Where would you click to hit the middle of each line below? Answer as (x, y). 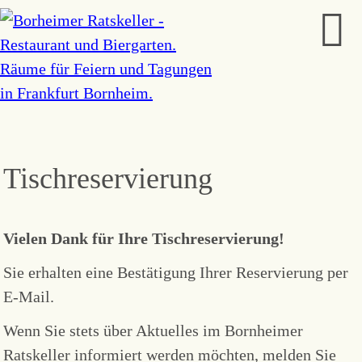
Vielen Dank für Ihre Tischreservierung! (144, 238)
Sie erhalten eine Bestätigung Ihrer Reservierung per (176, 272)
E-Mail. (29, 297)
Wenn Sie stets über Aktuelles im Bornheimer (154, 330)
